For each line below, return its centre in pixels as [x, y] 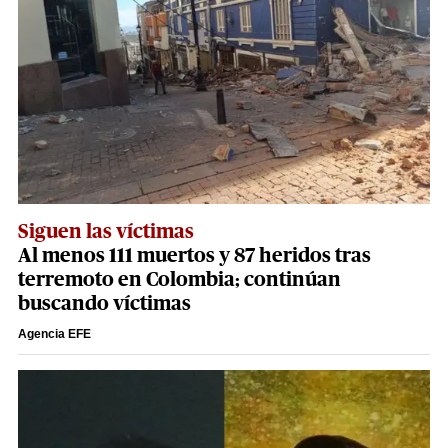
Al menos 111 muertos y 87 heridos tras [194, 256]
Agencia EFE [54, 334]
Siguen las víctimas [106, 232]
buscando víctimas [104, 304]
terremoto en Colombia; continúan [179, 280]
